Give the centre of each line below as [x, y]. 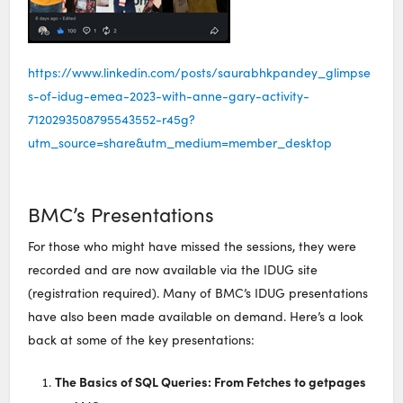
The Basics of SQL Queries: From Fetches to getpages [211, 381]
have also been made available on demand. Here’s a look [196, 316]
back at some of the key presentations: [142, 339]
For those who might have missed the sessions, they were [193, 246]
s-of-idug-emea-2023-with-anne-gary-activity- [169, 96]
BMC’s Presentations [121, 215]
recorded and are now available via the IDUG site [173, 269]
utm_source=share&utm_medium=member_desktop [180, 143]
